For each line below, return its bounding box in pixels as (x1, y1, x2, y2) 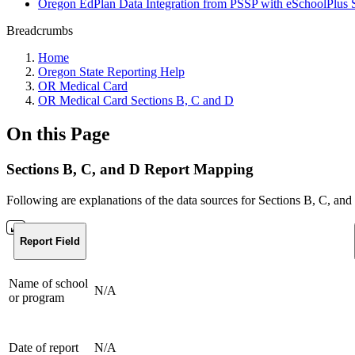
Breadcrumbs (6, 24, 73, 37)
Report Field (20, 235, 80, 247)
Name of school (9, 276, 88, 290)
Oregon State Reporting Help (38, 65, 185, 78)
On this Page (6, 123, 110, 144)
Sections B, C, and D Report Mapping (6, 160, 254, 177)
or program (9, 290, 64, 304)
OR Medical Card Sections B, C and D (38, 94, 234, 107)
